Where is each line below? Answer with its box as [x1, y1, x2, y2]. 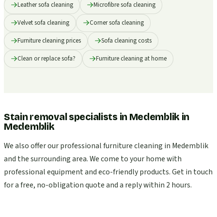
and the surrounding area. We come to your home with [4, 153, 182, 164]
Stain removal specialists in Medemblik [4, 111, 180, 123]
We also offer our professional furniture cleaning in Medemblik [4, 140, 208, 151]
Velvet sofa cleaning [17, 18, 69, 27]
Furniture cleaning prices [17, 36, 81, 45]
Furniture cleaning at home [96, 54, 167, 63]
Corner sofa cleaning [90, 18, 144, 27]
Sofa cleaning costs [101, 36, 152, 45]
